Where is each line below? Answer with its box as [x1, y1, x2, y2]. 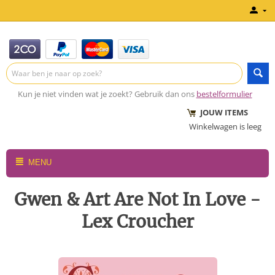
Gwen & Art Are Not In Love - [14, 188, 261, 211]
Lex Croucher [81, 211, 194, 233]
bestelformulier [196, 88, 252, 99]
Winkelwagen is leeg [189, 121, 261, 132]
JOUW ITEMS [189, 107, 248, 118]
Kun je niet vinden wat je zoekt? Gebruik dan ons [17, 88, 195, 99]
